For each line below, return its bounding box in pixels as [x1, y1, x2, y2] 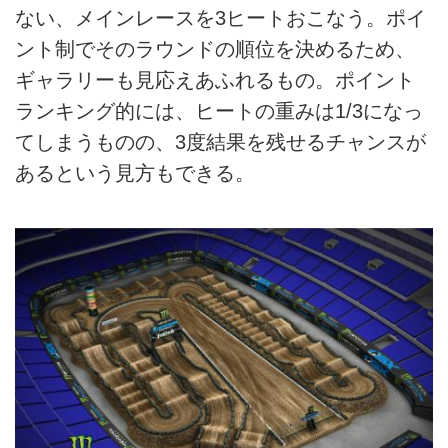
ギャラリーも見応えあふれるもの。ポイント [15, 68, 415, 91]
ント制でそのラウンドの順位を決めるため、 [15, 37, 415, 60]
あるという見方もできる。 [15, 161, 255, 184]
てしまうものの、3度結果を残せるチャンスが [15, 130, 426, 153]
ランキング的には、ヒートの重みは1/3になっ [15, 99, 423, 122]
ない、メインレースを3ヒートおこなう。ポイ [15, 6, 426, 29]
